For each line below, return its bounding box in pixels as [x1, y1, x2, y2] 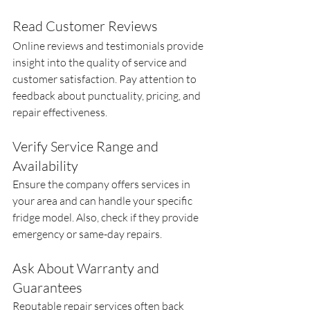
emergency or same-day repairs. [12, 226, 162, 241]
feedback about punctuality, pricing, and [12, 88, 203, 102]
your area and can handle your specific [12, 193, 194, 208]
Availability [12, 156, 78, 174]
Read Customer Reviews [12, 17, 158, 35]
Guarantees [12, 278, 82, 296]
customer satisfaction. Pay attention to [12, 71, 199, 86]
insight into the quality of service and [12, 55, 189, 69]
